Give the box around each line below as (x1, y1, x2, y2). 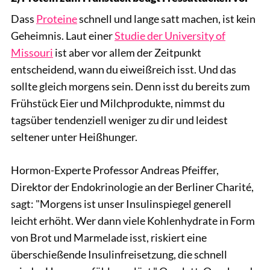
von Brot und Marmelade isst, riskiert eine (11, 230, 207, 244)
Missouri (11, 45, 53, 59)
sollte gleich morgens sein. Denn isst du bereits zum (11, 79, 250, 93)
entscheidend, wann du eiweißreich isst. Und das (11, 62, 236, 76)
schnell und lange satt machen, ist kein (77, 11, 256, 25)
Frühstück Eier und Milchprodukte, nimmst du (11, 96, 225, 110)
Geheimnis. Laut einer (11, 28, 115, 42)
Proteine (36, 11, 77, 25)
